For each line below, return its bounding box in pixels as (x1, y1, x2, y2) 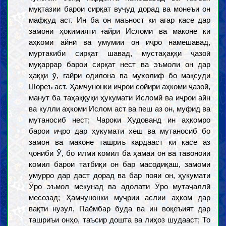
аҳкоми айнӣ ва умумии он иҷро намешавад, (29, 38, 211, 46)
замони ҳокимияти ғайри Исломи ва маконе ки (29, 27, 211, 35)
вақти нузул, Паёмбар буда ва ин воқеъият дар (29, 204, 211, 213)
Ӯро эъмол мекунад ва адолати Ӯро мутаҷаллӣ (29, 182, 211, 191)
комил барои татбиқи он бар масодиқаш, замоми (29, 160, 211, 168)
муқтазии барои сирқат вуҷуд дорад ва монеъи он (29, 5, 211, 13)
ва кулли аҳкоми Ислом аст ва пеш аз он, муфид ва (29, 104, 211, 113)
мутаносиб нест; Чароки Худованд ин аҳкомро (29, 116, 211, 124)
